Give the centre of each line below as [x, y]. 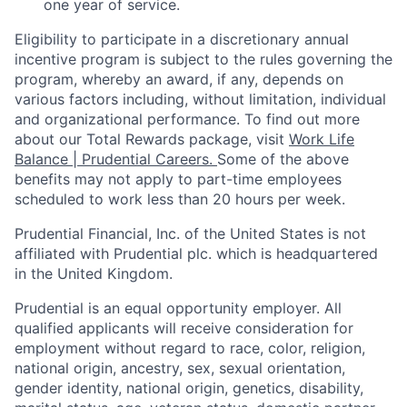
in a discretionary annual [263, 39]
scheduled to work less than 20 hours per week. [180, 199]
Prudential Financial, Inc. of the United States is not [190, 233]
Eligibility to [58, 39]
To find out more [302, 119]
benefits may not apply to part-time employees [178, 179]
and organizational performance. [129, 119]
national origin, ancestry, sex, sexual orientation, [180, 368]
